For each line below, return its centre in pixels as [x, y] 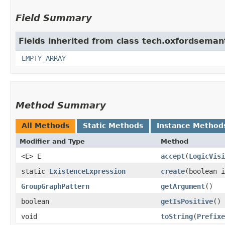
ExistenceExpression [87, 172]
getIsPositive [187, 202]
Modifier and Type [52, 142]
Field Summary [54, 18]
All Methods [45, 126]
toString [177, 217]
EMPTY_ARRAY [44, 59]
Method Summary [61, 105]
